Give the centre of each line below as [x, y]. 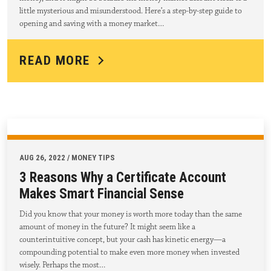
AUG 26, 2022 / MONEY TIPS [67, 157]
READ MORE [55, 60]
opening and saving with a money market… [92, 23]
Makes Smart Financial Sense [102, 194]
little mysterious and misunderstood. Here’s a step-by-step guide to [131, 11]
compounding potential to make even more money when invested [129, 252]
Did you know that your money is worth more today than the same [131, 214]
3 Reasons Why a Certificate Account [123, 177]
